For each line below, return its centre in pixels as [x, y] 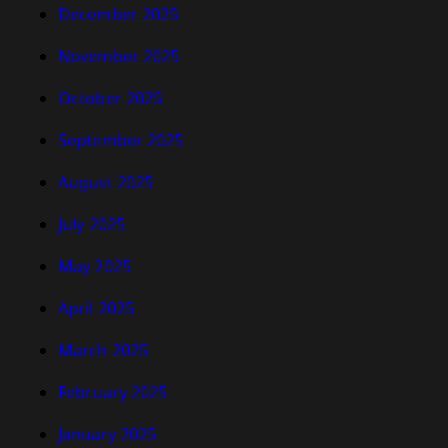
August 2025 [106, 182]
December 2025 [118, 14]
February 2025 [113, 392]
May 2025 [94, 266]
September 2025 [121, 140]
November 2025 [119, 56]
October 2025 [110, 98]
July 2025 [91, 224]
